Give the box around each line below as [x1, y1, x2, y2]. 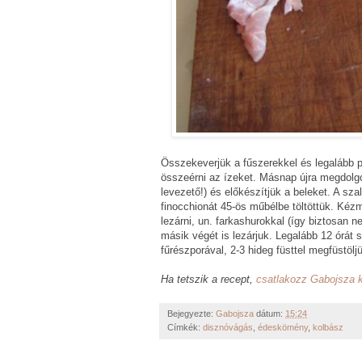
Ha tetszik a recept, [161, 272, 256, 285]
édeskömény [258, 322, 308, 332]
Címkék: [167, 322, 203, 332]
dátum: [256, 308, 285, 318]
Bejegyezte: [167, 308, 216, 318]
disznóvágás [203, 322, 253, 332]
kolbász [313, 322, 343, 332]
